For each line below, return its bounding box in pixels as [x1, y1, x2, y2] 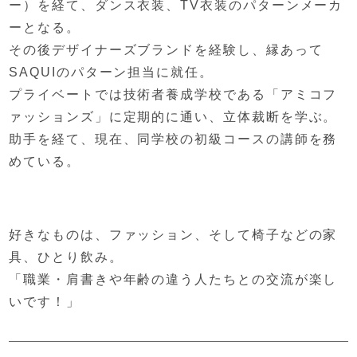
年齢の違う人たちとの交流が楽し [123, 273, 338, 286]
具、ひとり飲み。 [9, 250, 124, 264]
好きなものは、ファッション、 [9, 228, 210, 241]
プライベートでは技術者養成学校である [9, 88, 266, 101]
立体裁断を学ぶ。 [223, 110, 338, 124]
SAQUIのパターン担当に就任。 [9, 65, 214, 79]
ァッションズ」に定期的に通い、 [9, 110, 224, 124]
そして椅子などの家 [209, 228, 338, 241]
